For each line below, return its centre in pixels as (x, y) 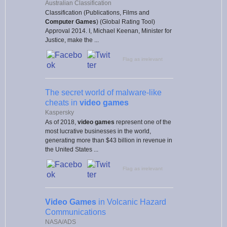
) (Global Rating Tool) (126, 22)
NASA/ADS (61, 222)
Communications (75, 212)
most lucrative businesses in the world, (98, 131)
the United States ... (72, 149)
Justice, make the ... (72, 40)
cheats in (62, 102)
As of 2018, (61, 122)
